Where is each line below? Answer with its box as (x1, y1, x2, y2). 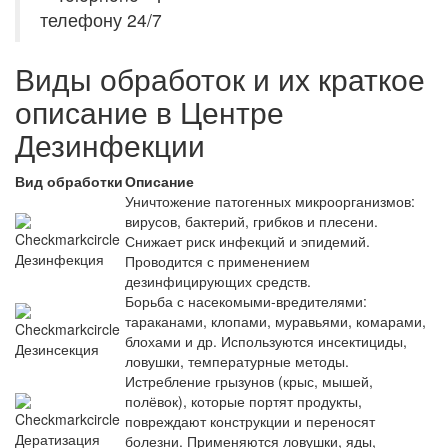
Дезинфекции (15, 123, 205, 167)
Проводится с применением (125, 251, 310, 272)
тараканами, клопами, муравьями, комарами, (125, 311, 426, 332)
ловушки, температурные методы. (125, 351, 349, 372)
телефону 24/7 (40, 7, 162, 33)
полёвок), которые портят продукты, (125, 391, 362, 412)
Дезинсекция (15, 339, 99, 360)
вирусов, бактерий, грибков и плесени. (125, 211, 378, 232)
